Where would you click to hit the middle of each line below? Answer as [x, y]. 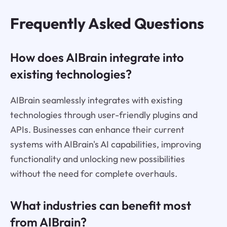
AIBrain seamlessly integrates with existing [96, 100]
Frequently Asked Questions [107, 24]
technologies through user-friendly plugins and [104, 115]
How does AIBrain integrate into [97, 58]
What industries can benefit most [100, 205]
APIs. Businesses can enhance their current [97, 129]
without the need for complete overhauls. [93, 173]
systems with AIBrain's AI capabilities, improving [105, 144]
